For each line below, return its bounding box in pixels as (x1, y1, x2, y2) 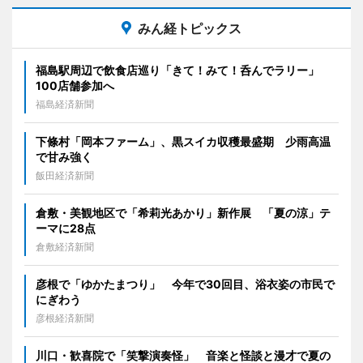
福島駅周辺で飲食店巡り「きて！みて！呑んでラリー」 (36, 62, 331, 77)
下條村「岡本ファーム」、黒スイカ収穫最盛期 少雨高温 (36, 134, 331, 148)
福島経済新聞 (36, 97, 94, 110)
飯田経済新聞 (36, 169, 94, 181)
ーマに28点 (36, 220, 96, 235)
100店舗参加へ (36, 78, 114, 92)
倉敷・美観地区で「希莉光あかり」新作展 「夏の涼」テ (36, 205, 331, 220)
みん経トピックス (138, 19, 241, 36)
